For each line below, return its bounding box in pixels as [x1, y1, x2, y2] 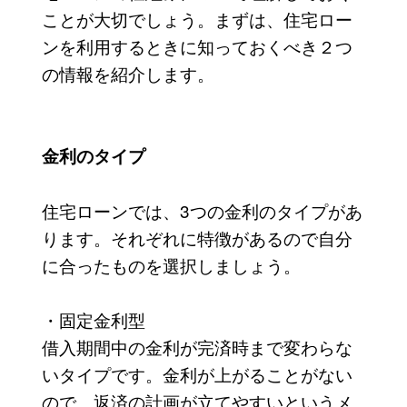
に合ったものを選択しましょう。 [41, 252, 301, 277]
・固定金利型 [41, 306, 145, 332]
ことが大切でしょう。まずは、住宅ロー [41, 5, 352, 31]
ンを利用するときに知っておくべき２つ [41, 33, 352, 58]
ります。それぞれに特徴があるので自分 [41, 224, 352, 250]
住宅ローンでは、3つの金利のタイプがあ [41, 197, 362, 223]
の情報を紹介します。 [41, 60, 214, 85]
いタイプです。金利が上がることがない [41, 361, 352, 386]
